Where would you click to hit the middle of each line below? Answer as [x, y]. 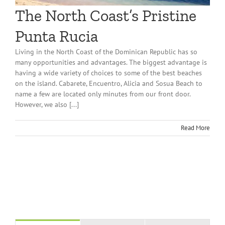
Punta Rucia [57, 36]
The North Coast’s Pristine [106, 15]
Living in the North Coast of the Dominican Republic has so [106, 51]
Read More [195, 128]
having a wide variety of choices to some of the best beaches [108, 73]
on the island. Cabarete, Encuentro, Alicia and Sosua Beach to [109, 83]
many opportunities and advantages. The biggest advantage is [111, 62]
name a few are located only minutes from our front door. [103, 94]
